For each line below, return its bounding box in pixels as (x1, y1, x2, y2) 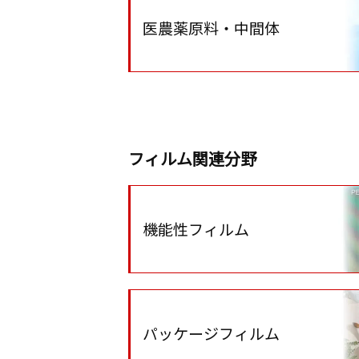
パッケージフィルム (143, 322, 280, 344)
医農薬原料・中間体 (143, 17, 280, 38)
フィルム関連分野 (128, 147, 256, 170)
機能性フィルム (143, 218, 249, 240)
